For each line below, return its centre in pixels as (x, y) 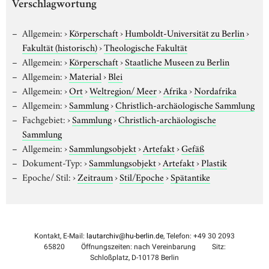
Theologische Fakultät (146, 47)
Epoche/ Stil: (46, 176)
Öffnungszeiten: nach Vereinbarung (137, 246)
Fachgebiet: (44, 119)
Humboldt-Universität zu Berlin (184, 32)
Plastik (214, 162)
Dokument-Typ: (52, 162)
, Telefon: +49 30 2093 (199, 236)
